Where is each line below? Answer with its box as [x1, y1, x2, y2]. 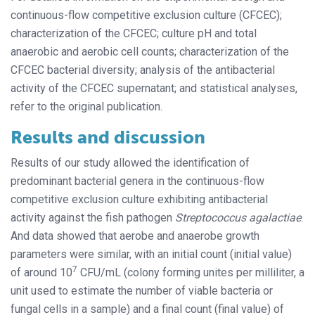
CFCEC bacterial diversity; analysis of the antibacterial [11, 63, 275, 77]
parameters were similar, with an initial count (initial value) [11, 247, 292, 261]
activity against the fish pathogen [11, 210, 175, 224]
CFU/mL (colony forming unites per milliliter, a [77, 265, 304, 279]
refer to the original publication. [11, 99, 162, 113]
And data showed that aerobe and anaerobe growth [11, 229, 259, 243]
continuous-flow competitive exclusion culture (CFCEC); [11, 8, 282, 22]
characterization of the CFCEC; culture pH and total [11, 26, 257, 40]
